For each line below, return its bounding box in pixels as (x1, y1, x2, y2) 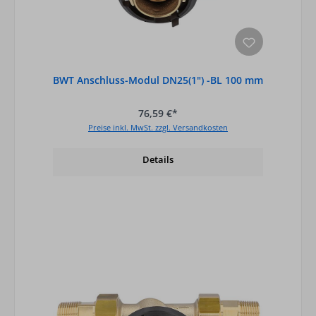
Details (142, 153, 174, 166)
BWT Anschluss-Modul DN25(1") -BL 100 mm (53, 73, 263, 87)
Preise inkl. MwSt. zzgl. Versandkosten (88, 122, 228, 133)
